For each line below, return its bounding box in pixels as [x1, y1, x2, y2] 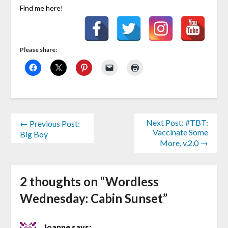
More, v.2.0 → [160, 137, 209, 148]
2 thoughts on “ [19, 174, 105, 189]
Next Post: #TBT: [146, 117, 209, 127]
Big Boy [19, 129, 48, 139]
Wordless [105, 174, 159, 189]
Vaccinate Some [153, 127, 209, 137]
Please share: [19, 45, 57, 53]
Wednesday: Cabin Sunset [19, 190, 163, 206]
